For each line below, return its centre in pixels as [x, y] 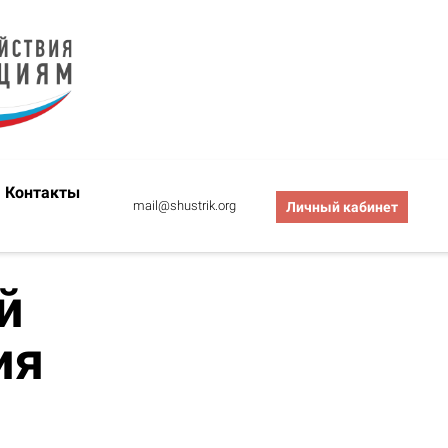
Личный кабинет [342, 206]
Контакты [42, 192]
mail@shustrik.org [184, 205]
